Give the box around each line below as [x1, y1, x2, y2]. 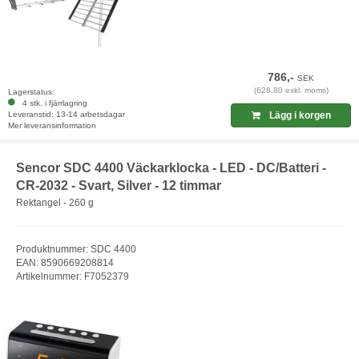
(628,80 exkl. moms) [253, 85, 329, 95]
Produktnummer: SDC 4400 [16, 244, 136, 256]
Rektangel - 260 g [16, 197, 94, 209]
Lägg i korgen [266, 109, 331, 121]
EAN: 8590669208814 [16, 257, 114, 269]
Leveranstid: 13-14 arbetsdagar [8, 109, 125, 119]
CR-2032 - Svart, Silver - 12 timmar [16, 178, 221, 192]
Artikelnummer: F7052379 [16, 271, 129, 283]
